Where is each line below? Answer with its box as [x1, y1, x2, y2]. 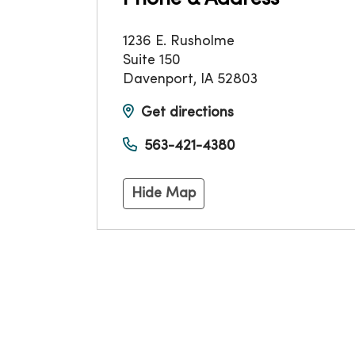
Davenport [123, 73, 193, 87]
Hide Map [132, 187, 196, 201]
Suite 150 [123, 54, 181, 68]
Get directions [141, 106, 234, 120]
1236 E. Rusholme [123, 35, 235, 49]
